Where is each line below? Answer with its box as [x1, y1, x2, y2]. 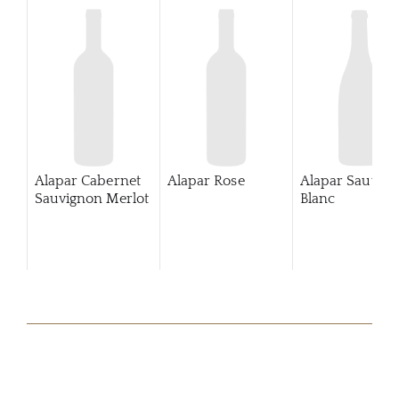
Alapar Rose [167, 173, 245, 189]
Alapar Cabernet [34, 173, 141, 189]
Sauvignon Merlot [34, 191, 150, 207]
